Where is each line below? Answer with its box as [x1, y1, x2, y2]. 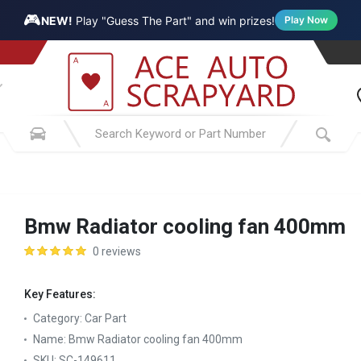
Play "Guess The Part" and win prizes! [73, 13, 275, 27]
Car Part [85, 312, 127, 325]
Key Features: [24, 288, 96, 301]
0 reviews [93, 245, 141, 258]
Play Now [284, 14, 328, 26]
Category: [33, 312, 85, 325]
